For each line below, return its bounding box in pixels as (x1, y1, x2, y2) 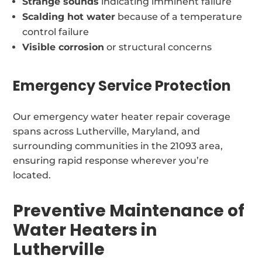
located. (13, 169, 51, 181)
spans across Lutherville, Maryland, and (13, 125, 201, 137)
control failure (22, 26, 89, 37)
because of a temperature (115, 11, 243, 22)
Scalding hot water (22, 11, 116, 22)
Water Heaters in (13, 218, 157, 242)
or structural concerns (104, 41, 212, 53)
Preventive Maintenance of (13, 199, 245, 222)
